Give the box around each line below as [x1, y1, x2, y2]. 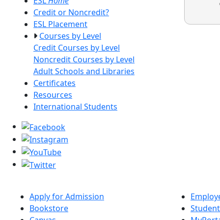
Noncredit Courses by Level [33, 54, 135, 65]
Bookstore [29, 202, 68, 214]
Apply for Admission [29, 191, 104, 202]
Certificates [33, 78, 76, 88]
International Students [33, 101, 117, 112]
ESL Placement [33, 19, 87, 29]
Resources [33, 89, 72, 100]
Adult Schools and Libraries [33, 66, 135, 77]
